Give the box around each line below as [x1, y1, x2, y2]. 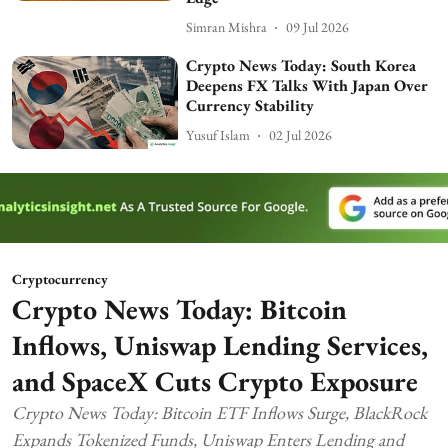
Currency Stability [186, 94, 315, 116]
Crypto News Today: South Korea [186, 54, 417, 76]
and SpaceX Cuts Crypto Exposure [12, 363, 418, 400]
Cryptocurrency [12, 270, 108, 289]
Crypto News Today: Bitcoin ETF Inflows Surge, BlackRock [12, 401, 427, 425]
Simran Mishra [186, 18, 268, 37]
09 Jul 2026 [286, 18, 350, 37]
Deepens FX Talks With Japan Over [186, 74, 429, 96]
